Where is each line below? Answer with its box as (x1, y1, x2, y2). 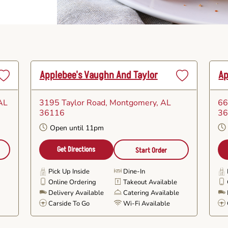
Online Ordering (48, 178, 96, 187)
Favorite (176, 101, 202, 112)
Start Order (135, 146, 167, 155)
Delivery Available (48, 188, 104, 197)
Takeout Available (123, 178, 177, 187)
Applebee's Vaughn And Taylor (39, 68, 158, 82)
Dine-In (123, 167, 145, 176)
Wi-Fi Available (123, 199, 170, 208)
